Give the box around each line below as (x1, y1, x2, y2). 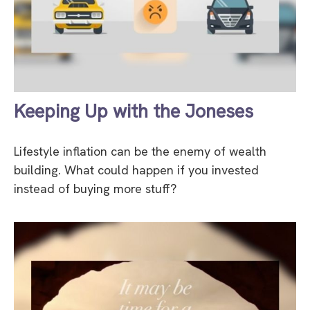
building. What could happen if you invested (14, 162, 259, 179)
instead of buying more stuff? (14, 181, 176, 197)
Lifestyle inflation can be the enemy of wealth (14, 143, 266, 160)
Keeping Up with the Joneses (14, 99, 253, 124)
